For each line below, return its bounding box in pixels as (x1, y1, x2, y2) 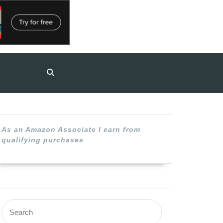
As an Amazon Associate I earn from (1, 125, 140, 133)
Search (1, 200, 23, 208)
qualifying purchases (1, 136, 84, 144)
